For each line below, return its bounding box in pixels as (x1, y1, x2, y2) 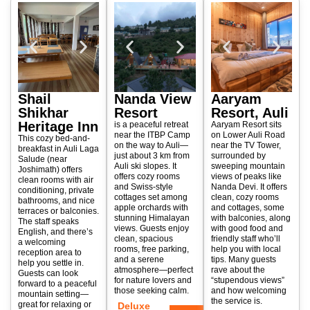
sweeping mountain (210, 161, 285, 172)
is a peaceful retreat (114, 120, 189, 130)
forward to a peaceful (18, 279, 97, 289)
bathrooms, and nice (18, 196, 95, 206)
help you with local (210, 244, 281, 255)
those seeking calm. (114, 286, 190, 296)
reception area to (18, 248, 82, 258)
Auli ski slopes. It (114, 161, 177, 172)
